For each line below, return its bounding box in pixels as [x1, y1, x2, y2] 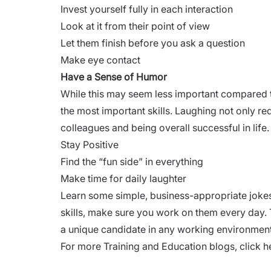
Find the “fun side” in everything [60, 155, 203, 168]
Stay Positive [60, 138, 119, 151]
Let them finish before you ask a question [60, 36, 245, 49]
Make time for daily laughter [60, 172, 186, 184]
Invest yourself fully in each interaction [60, 2, 233, 15]
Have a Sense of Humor [60, 70, 167, 83]
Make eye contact [60, 53, 140, 66]
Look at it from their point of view [60, 19, 210, 32]
